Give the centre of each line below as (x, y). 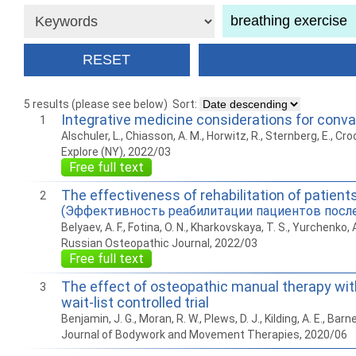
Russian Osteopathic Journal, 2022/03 (159, 244)
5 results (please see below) (96, 104)
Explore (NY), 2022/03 (116, 152)
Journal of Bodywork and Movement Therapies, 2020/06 (204, 335)
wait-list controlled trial (135, 303)
